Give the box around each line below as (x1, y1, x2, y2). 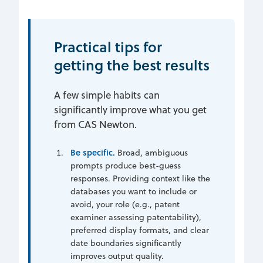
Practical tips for (54, 36, 162, 57)
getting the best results (54, 54, 210, 75)
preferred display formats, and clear (70, 224, 209, 236)
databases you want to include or (70, 185, 197, 197)
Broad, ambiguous (115, 146, 188, 159)
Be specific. (70, 146, 115, 159)
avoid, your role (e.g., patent (70, 198, 180, 210)
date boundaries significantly (70, 237, 181, 249)
